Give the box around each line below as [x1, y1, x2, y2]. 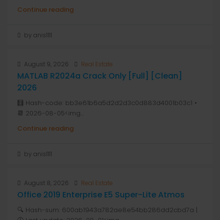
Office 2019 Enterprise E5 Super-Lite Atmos [17, 189, 185, 200]
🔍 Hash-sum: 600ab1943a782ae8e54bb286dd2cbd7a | [17, 205, 197, 215]
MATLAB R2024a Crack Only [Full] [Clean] [17, 70, 182, 82]
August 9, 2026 [23, 60, 69, 68]
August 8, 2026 [23, 179, 69, 187]
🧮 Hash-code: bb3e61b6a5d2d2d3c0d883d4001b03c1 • [17, 98, 197, 108]
